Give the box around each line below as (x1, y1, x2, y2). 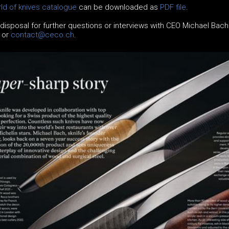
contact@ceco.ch (10, 30, 74, 40)
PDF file (159, 3, 186, 12)
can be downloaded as (76, 3, 160, 12)
